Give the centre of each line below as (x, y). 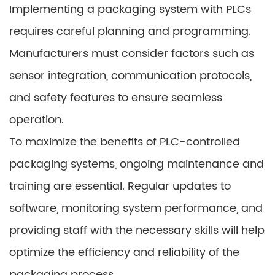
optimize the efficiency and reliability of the (124, 253)
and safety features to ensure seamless (116, 98)
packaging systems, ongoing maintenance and (137, 165)
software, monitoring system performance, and (136, 209)
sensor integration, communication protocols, (130, 76)
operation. (37, 120)
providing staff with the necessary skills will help (137, 231)
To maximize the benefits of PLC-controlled (125, 142)
